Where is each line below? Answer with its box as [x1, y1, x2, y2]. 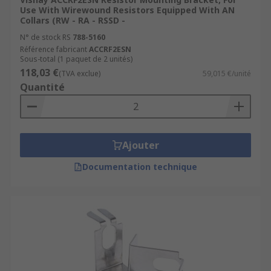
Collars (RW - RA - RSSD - [20, 15, 125, 26]
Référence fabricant [20, 44, 87, 54]
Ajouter [122, 139, 159, 152]
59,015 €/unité [203, 68, 251, 79]
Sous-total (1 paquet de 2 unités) [20, 54, 132, 64]
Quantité [20, 80, 65, 94]
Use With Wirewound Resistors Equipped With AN [20, 4, 235, 16]
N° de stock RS [20, 32, 71, 42]
